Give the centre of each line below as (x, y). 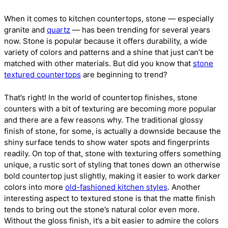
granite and (25, 30)
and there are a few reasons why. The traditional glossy (104, 120)
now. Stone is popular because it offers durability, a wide (106, 41)
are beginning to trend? (124, 75)
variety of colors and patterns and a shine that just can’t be (109, 52)
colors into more (35, 187)
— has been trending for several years (140, 30)
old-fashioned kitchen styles (116, 187)
